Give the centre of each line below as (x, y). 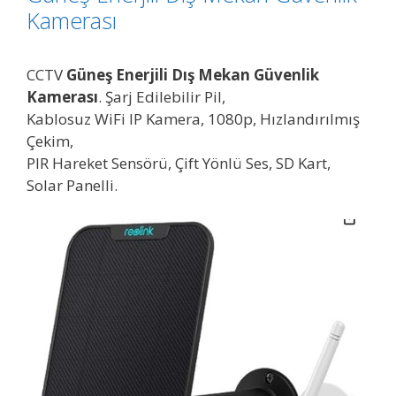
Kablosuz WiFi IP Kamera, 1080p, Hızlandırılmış (193, 119)
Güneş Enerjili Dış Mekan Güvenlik (193, 75)
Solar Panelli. (72, 185)
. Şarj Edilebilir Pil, (162, 97)
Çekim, (50, 141)
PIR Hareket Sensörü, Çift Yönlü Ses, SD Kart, (179, 163)
